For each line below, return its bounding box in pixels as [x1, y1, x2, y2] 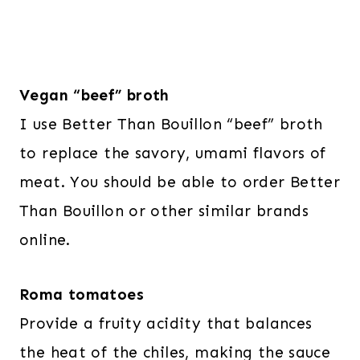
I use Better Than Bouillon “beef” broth [19, 114, 323, 133]
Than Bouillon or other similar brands [19, 201, 309, 220]
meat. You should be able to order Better [19, 172, 341, 191]
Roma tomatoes [19, 284, 144, 304]
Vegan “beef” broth [19, 85, 170, 104]
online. [19, 230, 71, 249]
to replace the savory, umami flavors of [19, 143, 326, 162]
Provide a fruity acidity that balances [19, 313, 313, 333]
